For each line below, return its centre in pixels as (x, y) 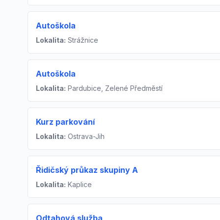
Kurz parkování (65, 122)
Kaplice (79, 185)
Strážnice (82, 40)
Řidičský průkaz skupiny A (87, 170)
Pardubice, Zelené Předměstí (114, 88)
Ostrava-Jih (85, 137)
